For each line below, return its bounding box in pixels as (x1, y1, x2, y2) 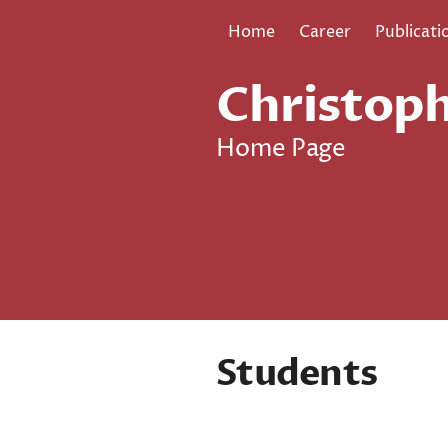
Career (299, 21, 351, 43)
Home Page (216, 133, 346, 165)
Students (216, 349, 378, 398)
